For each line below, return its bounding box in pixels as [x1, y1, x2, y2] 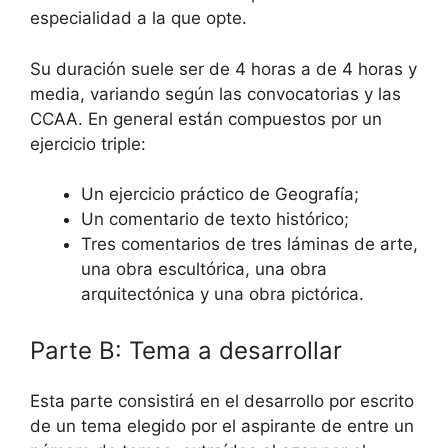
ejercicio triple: [30, 133, 146, 154]
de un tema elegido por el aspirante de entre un [30, 415, 414, 436]
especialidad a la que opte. [30, 8, 247, 29]
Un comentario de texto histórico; [81, 209, 349, 230]
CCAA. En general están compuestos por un [30, 108, 382, 129]
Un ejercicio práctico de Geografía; [81, 184, 359, 205]
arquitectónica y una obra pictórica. [81, 284, 364, 305]
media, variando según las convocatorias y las [30, 83, 401, 104]
